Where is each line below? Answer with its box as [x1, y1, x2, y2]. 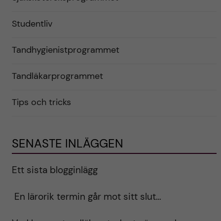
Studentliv [11, 18, 52, 30]
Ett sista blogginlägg [11, 164, 98, 177]
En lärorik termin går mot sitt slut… [11, 190, 161, 203]
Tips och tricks [11, 96, 71, 109]
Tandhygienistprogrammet [11, 44, 119, 56]
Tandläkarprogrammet [11, 70, 103, 82]
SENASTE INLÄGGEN [11, 136, 123, 151]
